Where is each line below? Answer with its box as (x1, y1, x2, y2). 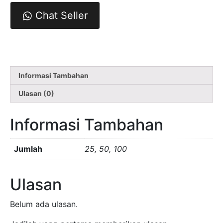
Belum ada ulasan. (10, 199, 78, 209)
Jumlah (14, 143, 42, 154)
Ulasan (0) (18, 89, 54, 98)
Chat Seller (32, 9, 88, 21)
